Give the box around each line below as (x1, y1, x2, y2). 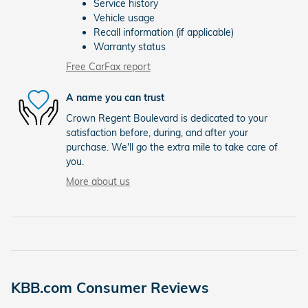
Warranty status (93, 40, 166, 53)
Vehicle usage (93, 11, 155, 24)
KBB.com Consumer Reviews (11, 278, 209, 296)
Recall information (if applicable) (93, 25, 234, 38)
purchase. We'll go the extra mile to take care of (66, 140, 278, 153)
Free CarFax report (66, 60, 151, 73)
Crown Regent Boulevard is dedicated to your (66, 111, 267, 124)
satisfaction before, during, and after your (66, 126, 248, 139)
